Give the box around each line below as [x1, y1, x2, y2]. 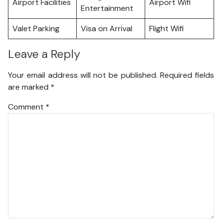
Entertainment [81, 3, 133, 13]
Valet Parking [12, 23, 59, 34]
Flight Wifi [149, 23, 184, 34]
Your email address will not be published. [8, 69, 158, 80]
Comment [8, 101, 46, 112]
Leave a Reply [8, 47, 80, 62]
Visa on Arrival [81, 23, 132, 34]
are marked [8, 81, 51, 92]
